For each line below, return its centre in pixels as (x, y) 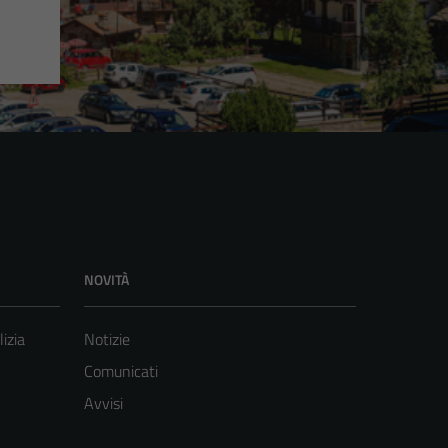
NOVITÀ (106, 280)
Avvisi (103, 403)
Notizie (107, 339)
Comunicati (121, 371)
